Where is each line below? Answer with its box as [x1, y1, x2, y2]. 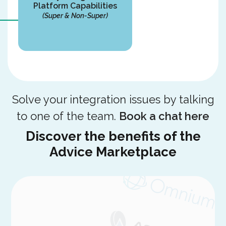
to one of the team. [17, 109, 119, 123]
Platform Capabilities [33, 1, 117, 11]
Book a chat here [119, 109, 209, 123]
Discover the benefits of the [25, 129, 201, 144]
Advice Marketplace [49, 144, 177, 160]
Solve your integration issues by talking [12, 93, 214, 106]
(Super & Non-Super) [42, 12, 108, 20]
